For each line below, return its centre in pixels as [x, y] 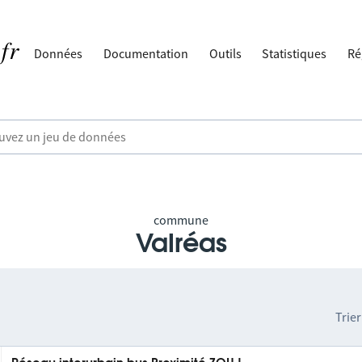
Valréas [181, 244]
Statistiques [295, 53]
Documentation [146, 53]
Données [59, 53]
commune [181, 220]
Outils [225, 53]
